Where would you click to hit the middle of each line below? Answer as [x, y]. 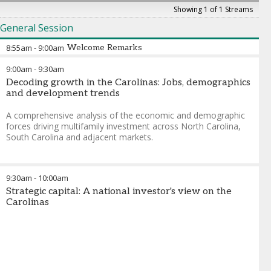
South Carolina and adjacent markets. [80, 137]
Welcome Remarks [105, 47]
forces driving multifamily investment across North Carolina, [123, 126]
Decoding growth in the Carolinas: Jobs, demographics [128, 83]
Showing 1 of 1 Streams [213, 9]
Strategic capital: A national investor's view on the [119, 191]
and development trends [63, 93]
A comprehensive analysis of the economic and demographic [126, 115]
